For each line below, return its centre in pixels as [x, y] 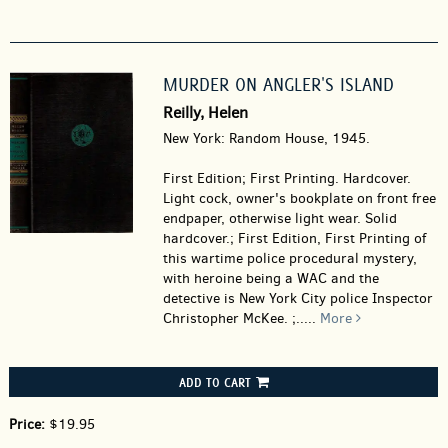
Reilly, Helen [205, 112]
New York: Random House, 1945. [266, 138]
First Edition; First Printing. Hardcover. [286, 178]
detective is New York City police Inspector [297, 298]
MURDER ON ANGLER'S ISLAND [278, 84]
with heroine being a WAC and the [270, 278]
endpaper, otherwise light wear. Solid [279, 218]
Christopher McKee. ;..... [241, 318]
